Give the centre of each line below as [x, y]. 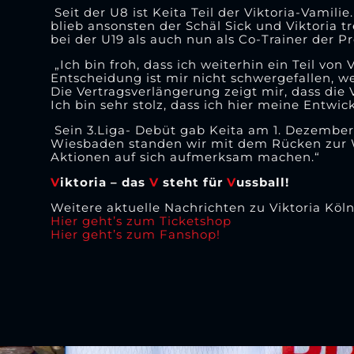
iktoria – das [104, 183]
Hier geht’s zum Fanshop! [135, 235]
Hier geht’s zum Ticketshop [141, 221]
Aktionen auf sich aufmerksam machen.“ [185, 157]
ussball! [266, 183]
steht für [192, 183]
